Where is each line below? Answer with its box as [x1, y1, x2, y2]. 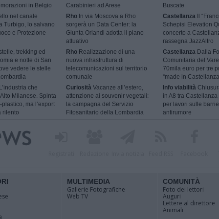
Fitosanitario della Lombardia [66, 109, 144, 116]
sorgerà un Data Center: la [66, 21, 137, 28]
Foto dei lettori [163, 185, 204, 194]
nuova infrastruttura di [66, 57, 124, 64]
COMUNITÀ [163, 177, 200, 185]
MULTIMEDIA [67, 177, 110, 185]
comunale [66, 73, 93, 81]
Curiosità [66, 84, 92, 91]
